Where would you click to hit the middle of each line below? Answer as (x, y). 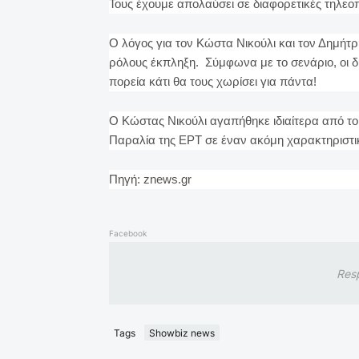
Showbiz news (182, 333)
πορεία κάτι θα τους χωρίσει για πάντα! (212, 82)
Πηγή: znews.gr (150, 179)
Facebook (127, 234)
